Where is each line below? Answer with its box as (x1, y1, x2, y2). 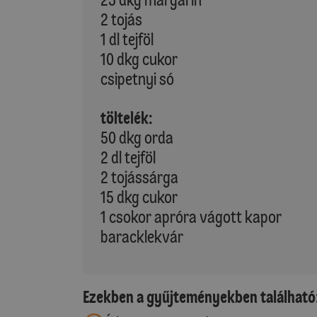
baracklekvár (100, 226, 183, 247)
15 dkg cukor (100, 187, 178, 207)
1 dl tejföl (100, 29, 154, 50)
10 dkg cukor (100, 49, 178, 69)
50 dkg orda (100, 127, 173, 148)
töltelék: (100, 108, 153, 128)
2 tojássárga (100, 167, 178, 188)
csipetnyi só (100, 69, 174, 89)
